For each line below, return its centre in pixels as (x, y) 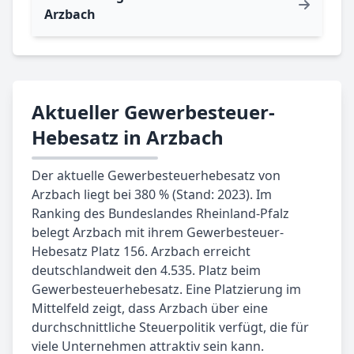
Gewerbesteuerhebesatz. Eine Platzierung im (166, 289)
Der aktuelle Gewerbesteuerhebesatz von (156, 175)
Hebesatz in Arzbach (128, 137)
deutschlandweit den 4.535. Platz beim (146, 270)
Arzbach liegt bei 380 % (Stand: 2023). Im (152, 194)
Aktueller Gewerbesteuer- (153, 111)
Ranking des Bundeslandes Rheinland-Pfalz (160, 213)
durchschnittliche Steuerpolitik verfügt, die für (170, 327)
